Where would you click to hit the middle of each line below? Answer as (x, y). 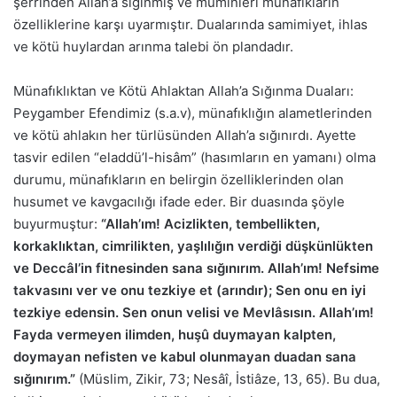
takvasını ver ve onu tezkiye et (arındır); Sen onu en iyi (190, 290)
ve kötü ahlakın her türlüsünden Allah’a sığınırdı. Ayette (185, 135)
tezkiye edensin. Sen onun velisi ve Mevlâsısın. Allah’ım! (194, 312)
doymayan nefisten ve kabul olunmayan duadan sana (185, 356)
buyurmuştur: (57, 223)
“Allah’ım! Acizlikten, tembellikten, (210, 223)
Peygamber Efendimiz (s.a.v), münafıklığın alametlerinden (193, 113)
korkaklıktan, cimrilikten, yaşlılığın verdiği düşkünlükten (193, 245)
